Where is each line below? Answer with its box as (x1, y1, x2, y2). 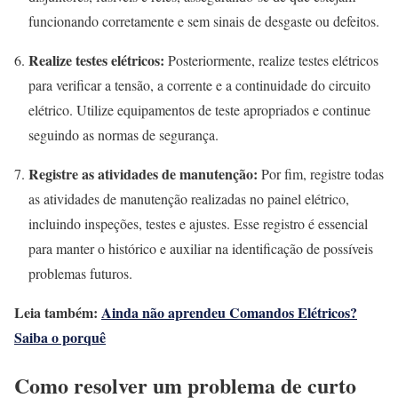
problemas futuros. (28, 263, 132, 283)
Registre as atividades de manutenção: (28, 163, 258, 184)
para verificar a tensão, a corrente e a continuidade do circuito (28, 75, 370, 94)
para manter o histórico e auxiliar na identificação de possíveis (28, 238, 373, 258)
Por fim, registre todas (258, 163, 384, 183)
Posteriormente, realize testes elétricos (164, 50, 378, 69)
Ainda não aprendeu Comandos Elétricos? (101, 301, 357, 322)
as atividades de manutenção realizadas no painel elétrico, (28, 188, 349, 208)
